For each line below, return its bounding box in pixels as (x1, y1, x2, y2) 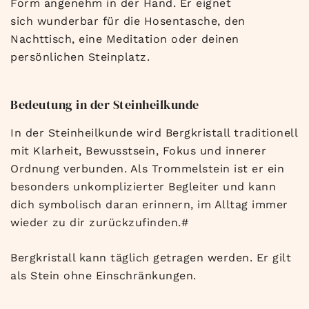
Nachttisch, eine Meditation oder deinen (10, 32, 239, 46)
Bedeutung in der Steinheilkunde (10, 95, 199, 113)
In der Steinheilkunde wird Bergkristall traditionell (10, 126, 297, 139)
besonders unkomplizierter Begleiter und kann (10, 179, 276, 193)
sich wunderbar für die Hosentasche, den (10, 14, 246, 28)
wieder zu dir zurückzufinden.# (10, 215, 188, 229)
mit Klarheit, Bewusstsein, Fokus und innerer (10, 143, 266, 157)
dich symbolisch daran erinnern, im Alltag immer (10, 197, 288, 211)
